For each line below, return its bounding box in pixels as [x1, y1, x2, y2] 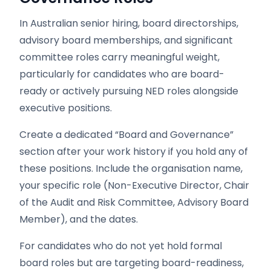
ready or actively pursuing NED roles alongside [19, 84, 238, 98]
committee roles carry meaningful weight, [19, 50, 220, 64]
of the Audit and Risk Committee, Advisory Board [19, 195, 249, 209]
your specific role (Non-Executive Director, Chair [19, 178, 249, 192]
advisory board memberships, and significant [19, 33, 233, 47]
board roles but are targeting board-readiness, [19, 256, 244, 270]
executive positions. [19, 101, 112, 115]
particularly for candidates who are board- [19, 67, 224, 81]
